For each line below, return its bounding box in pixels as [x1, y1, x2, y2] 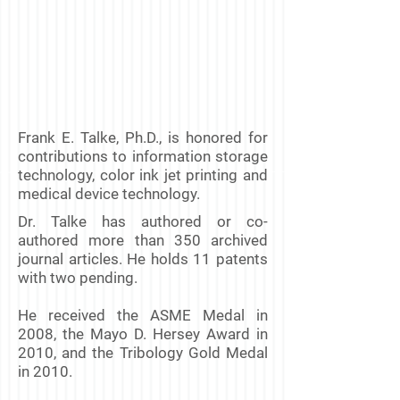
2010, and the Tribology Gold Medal [18, 344, 268, 362]
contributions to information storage [18, 147, 268, 165]
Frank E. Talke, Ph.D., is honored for [18, 129, 268, 146]
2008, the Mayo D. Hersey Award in [18, 325, 268, 343]
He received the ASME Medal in [18, 306, 268, 324]
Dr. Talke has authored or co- [18, 212, 268, 230]
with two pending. [18, 269, 137, 287]
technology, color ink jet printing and [18, 166, 268, 184]
